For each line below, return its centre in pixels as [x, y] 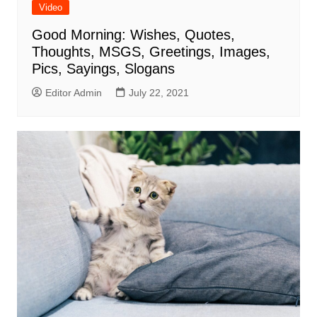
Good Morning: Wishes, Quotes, [133, 35]
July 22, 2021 [158, 93]
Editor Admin [73, 93]
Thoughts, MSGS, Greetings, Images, [151, 52]
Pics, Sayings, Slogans [103, 69]
